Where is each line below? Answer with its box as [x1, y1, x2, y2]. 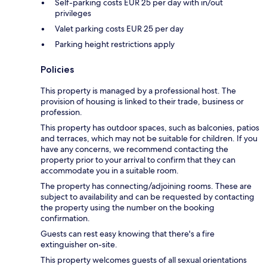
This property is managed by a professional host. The [41, 85, 236, 96]
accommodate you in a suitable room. [41, 164, 179, 176]
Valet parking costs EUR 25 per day [55, 23, 184, 34]
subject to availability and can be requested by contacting [41, 191, 254, 202]
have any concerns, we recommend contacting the [41, 143, 228, 154]
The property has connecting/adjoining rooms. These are [41, 180, 252, 191]
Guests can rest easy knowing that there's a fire [41, 228, 215, 239]
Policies [41, 63, 74, 75]
